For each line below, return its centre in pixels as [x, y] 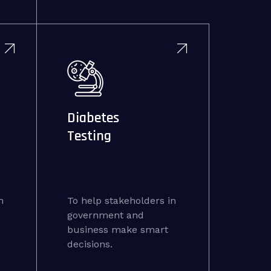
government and [105, 215]
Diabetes [93, 118]
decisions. [90, 244]
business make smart [117, 230]
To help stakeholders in [121, 201]
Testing [89, 136]
